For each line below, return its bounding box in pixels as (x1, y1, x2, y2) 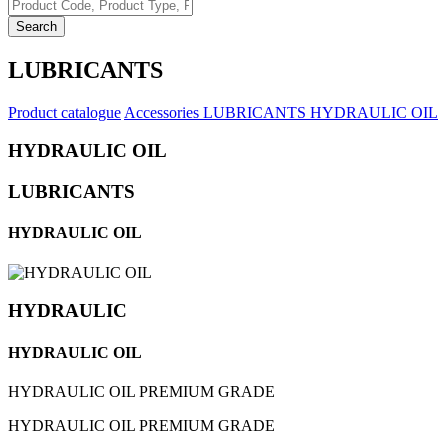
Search (16, 18, 57, 34)
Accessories (124, 103, 203, 121)
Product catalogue (8, 103, 121, 121)
